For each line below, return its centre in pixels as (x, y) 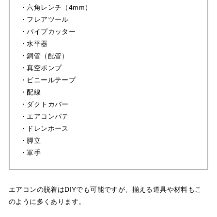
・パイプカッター (48, 32)
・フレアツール (44, 20)
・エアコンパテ (44, 116)
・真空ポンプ (41, 68)
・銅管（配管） (44, 56)
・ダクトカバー (44, 104)
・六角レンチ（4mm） (56, 8)
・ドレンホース (44, 129)
